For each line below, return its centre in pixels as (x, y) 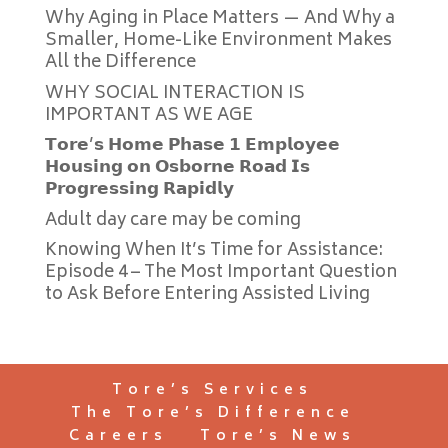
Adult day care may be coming (172, 220)
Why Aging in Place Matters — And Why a (219, 19)
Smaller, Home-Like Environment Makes (218, 41)
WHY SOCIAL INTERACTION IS (174, 93)
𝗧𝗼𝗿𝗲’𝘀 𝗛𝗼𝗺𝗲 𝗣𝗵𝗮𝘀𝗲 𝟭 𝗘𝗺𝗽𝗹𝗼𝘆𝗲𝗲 (192, 146)
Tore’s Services (213, 390)
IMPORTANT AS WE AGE (148, 115)
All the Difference (120, 63)
